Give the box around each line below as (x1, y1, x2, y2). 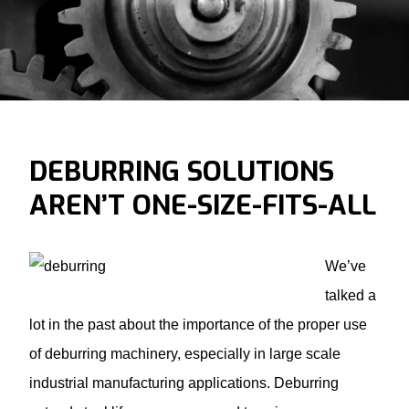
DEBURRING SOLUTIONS (29, 152, 334, 190)
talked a (325, 287, 376, 303)
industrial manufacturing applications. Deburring (29, 374, 339, 391)
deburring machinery (45, 345, 177, 362)
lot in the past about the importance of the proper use (29, 316, 367, 332)
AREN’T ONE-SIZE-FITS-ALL (29, 186, 376, 224)
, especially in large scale (177, 345, 341, 362)
